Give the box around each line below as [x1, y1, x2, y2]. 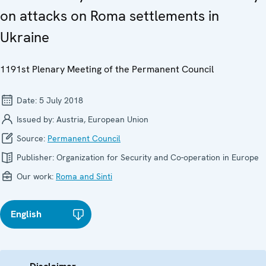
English [11, 207, 42, 220]
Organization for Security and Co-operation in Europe [56, 151, 259, 163]
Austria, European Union [56, 113, 148, 125]
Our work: [14, 170, 56, 182]
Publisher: [14, 151, 56, 163]
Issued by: [14, 113, 56, 125]
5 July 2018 [39, 94, 83, 106]
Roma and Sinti [56, 170, 112, 182]
